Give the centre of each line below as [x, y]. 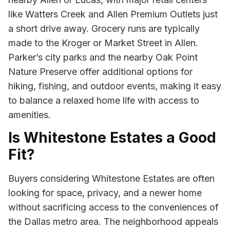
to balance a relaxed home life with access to [104, 100]
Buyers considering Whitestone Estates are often [111, 178]
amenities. [30, 114]
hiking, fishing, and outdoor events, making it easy [115, 86]
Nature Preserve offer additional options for [100, 71]
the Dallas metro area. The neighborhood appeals [113, 221]
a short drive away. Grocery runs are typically [104, 28]
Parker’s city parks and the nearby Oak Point [103, 57]
